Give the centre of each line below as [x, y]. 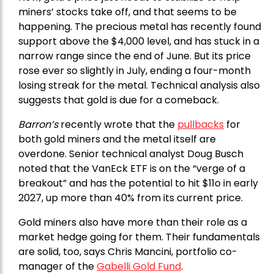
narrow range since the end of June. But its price [135, 56]
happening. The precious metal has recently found [140, 26]
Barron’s [38, 124]
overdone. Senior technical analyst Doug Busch [131, 154]
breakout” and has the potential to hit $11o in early [138, 183]
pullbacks [201, 124]
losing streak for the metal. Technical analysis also [139, 85]
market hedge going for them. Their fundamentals [139, 237]
